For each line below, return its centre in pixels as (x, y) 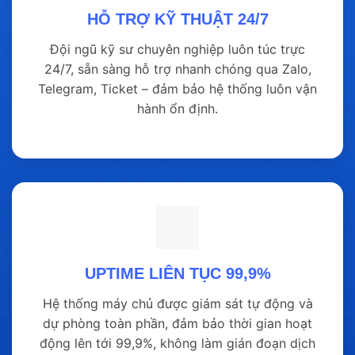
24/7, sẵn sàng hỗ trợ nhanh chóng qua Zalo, (177, 69)
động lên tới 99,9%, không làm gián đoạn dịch (177, 344)
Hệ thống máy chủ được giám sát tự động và (177, 304)
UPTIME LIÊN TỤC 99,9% (177, 274)
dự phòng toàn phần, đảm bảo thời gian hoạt (177, 324)
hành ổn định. (177, 108)
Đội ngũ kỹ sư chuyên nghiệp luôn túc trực (177, 49)
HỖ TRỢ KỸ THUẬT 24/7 (177, 19)
